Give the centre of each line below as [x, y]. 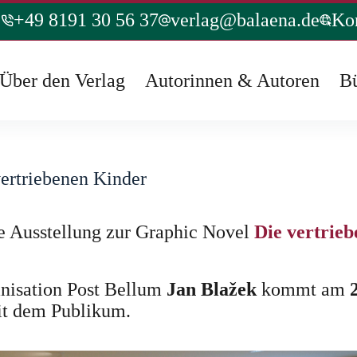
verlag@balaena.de [245, 20]
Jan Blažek [212, 289]
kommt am [303, 289]
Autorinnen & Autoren [233, 80]
